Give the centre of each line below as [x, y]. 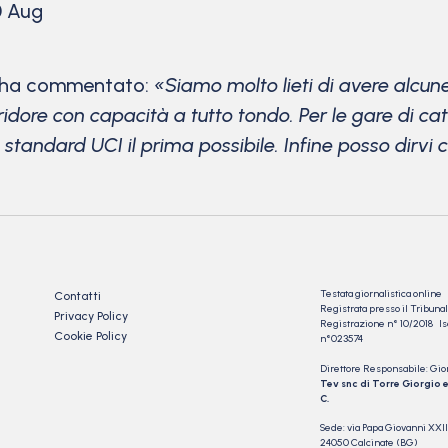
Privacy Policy [91, 315]
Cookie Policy [90, 335]
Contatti [77, 295]
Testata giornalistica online [381, 293]
